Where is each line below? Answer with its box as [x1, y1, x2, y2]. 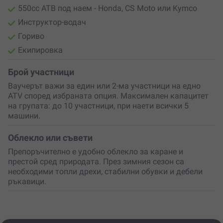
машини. [8, 111, 40, 121]
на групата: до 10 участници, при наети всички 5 [8, 101, 189, 111]
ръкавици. [8, 177, 46, 187]
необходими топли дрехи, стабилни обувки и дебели [8, 167, 203, 177]
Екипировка [18, 45, 63, 55]
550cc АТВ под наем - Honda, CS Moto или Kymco [18, 3, 197, 13]
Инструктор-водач [18, 17, 86, 27]
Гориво [18, 31, 44, 41]
